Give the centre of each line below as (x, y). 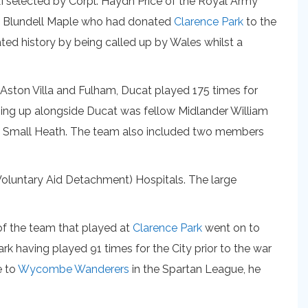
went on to (231, 228)
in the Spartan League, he (195, 269)
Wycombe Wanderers (74, 269)
